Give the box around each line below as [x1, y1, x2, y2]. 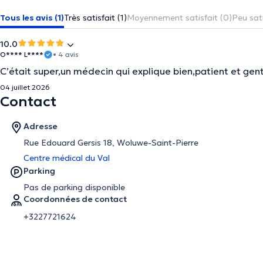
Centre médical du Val [23, 153, 110, 163]
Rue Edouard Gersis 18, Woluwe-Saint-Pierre [23, 137, 198, 148]
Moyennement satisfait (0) [127, 12, 232, 23]
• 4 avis [53, 50, 79, 59]
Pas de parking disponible [23, 182, 125, 193]
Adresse [23, 121, 58, 131]
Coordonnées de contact [23, 194, 127, 204]
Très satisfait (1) [64, 12, 127, 23]
